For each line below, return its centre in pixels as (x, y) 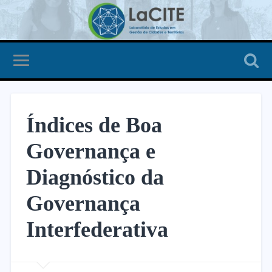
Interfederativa (97, 229)
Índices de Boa (94, 125)
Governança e (90, 151)
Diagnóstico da (95, 177)
